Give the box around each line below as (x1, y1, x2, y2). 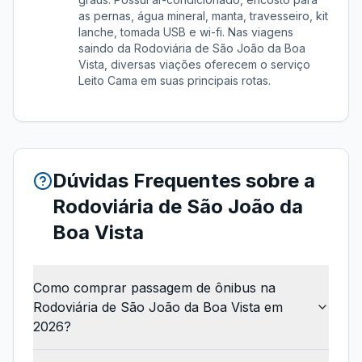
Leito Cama (78, 74, 137, 87)
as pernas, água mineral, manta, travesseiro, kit (78, 9, 328, 23)
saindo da (78, 41, 134, 55)
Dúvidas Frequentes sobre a (53, 169, 315, 192)
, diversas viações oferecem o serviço (104, 57, 310, 71)
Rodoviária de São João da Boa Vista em (33, 299, 283, 315)
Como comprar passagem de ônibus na (33, 280, 276, 296)
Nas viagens (225, 25, 293, 39)
